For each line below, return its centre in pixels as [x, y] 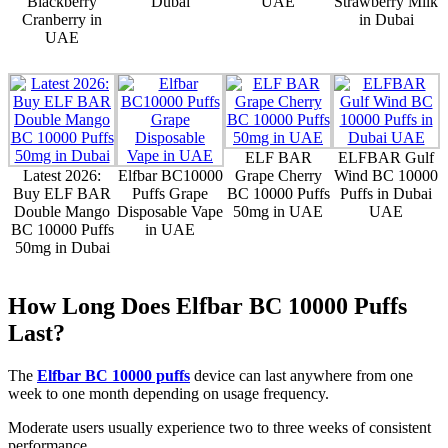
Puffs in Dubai [386, 193]
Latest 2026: [62, 175]
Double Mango [62, 211]
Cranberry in [62, 19]
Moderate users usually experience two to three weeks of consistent [219, 427]
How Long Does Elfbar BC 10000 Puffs [207, 305]
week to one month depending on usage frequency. [168, 393]
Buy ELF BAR [62, 193]
